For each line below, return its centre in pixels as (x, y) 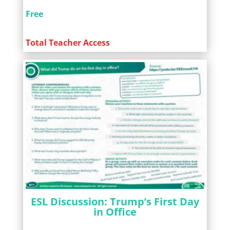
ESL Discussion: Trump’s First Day (115, 201)
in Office (115, 212)
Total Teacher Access (68, 43)
